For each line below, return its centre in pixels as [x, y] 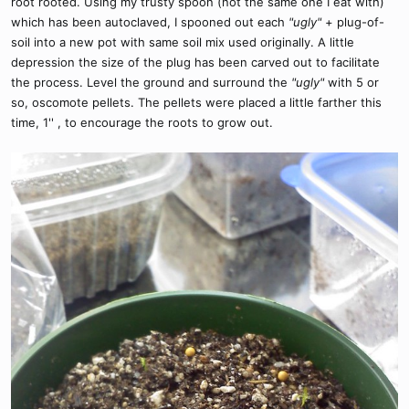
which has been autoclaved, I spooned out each [150, 22]
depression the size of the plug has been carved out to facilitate [195, 62]
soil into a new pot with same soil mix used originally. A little [183, 42]
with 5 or [351, 82]
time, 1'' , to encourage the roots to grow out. [142, 122]
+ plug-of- [353, 22]
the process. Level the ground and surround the [151, 82]
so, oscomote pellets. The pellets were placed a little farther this [196, 102]
